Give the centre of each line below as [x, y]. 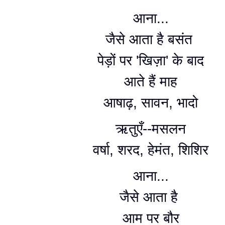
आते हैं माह [151, 82]
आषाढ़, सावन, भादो [151, 103]
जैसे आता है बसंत [151, 39]
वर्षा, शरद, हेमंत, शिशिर [151, 150]
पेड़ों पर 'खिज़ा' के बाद [151, 61]
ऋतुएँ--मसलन [151, 129]
